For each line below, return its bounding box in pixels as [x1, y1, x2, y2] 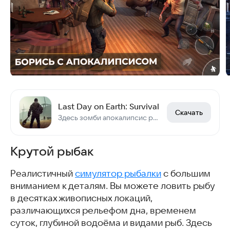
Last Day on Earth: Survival [58, 102, 159, 111]
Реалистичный [10, 168, 75, 179]
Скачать [175, 108, 203, 117]
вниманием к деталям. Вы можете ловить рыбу [10, 181, 215, 191]
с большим [161, 168, 210, 179]
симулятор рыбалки [75, 168, 161, 179]
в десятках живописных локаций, [10, 193, 152, 204]
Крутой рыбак [10, 144, 93, 159]
